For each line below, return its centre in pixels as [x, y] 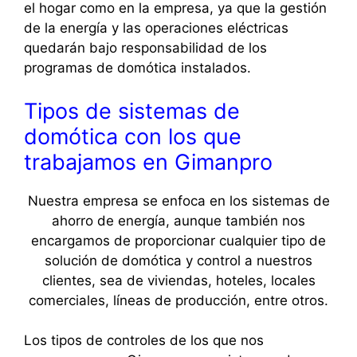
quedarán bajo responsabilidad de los [145, 48]
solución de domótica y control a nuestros [178, 260]
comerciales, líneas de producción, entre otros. [178, 300]
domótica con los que [133, 136]
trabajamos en [99, 162]
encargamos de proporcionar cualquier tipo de [178, 240]
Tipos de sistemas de [132, 111]
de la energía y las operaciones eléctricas [156, 28]
